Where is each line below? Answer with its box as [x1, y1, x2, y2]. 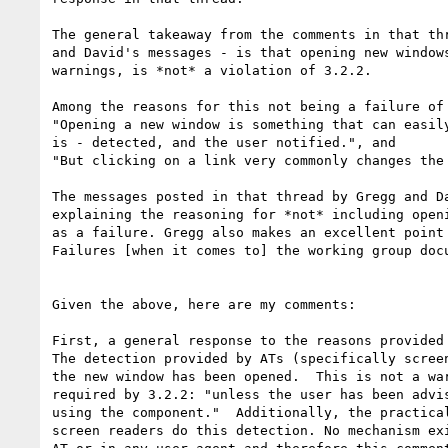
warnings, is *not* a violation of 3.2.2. [52, 62, 372, 78]
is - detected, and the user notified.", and [52, 134, 396, 150]
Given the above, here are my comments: [52, 296, 356, 312]
